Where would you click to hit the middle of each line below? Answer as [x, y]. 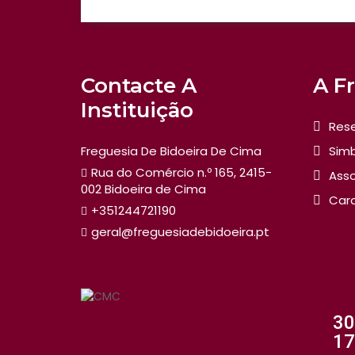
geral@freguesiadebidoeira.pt [180, 232]
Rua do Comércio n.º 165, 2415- [181, 172]
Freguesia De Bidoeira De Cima [171, 151]
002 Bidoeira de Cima [143, 189]
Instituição [137, 110]
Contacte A [139, 86]
